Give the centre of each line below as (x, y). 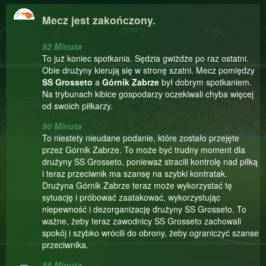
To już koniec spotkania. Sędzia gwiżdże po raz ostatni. (145, 58)
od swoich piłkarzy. (77, 106)
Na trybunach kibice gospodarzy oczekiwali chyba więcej (148, 94)
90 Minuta (62, 126)
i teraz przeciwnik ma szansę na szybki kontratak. (135, 173)
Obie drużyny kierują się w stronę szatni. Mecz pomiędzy (148, 70)
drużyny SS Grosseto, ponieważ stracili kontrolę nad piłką (150, 161)
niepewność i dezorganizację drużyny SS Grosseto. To (144, 209)
